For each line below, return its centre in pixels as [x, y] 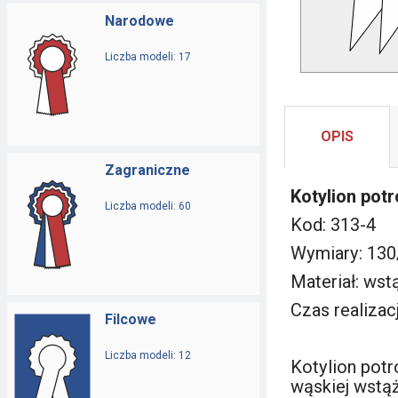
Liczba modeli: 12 [148, 355]
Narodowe [139, 21]
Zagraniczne [147, 170]
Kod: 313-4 [333, 225]
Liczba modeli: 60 [148, 206]
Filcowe [131, 319]
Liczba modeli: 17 [148, 57]
